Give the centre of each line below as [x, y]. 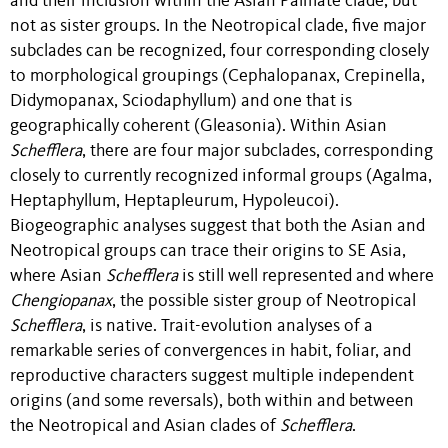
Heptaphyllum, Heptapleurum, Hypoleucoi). [174, 202]
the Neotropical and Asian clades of [145, 427]
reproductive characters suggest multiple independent [212, 377]
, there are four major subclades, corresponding [257, 152]
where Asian [58, 277]
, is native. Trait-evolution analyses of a [227, 327]
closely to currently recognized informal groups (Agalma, [221, 177]
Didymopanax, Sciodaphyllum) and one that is [181, 102]
